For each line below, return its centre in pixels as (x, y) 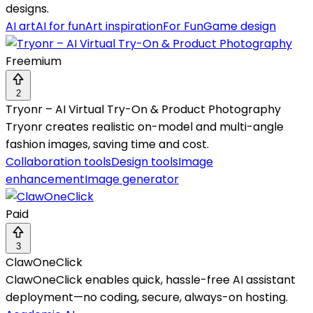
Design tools (145, 162)
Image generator (132, 180)
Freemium (34, 61)
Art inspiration (124, 27)
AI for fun (60, 27)
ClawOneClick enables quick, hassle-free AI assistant (151, 280)
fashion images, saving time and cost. (107, 145)
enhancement (45, 180)
